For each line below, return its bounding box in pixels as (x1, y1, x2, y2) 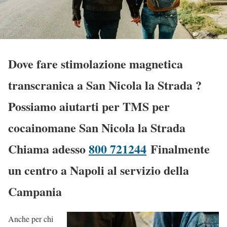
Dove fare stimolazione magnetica (8, 54, 183, 72)
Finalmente (150, 139, 210, 158)
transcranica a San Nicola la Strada (8, 75, 196, 94)
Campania (8, 182, 62, 200)
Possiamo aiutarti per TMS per (8, 97, 170, 115)
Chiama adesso (8, 139, 89, 158)
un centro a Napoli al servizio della (8, 161, 189, 179)
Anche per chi (8, 213, 53, 224)
